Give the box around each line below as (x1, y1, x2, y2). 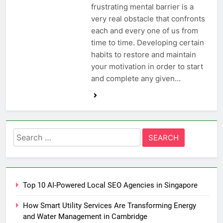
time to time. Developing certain (91, 38, 204, 48)
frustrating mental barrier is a (91, 2, 194, 12)
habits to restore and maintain (91, 50, 196, 60)
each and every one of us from (91, 26, 198, 36)
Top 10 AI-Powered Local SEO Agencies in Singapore (23, 181, 198, 190)
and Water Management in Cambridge (23, 212, 147, 222)
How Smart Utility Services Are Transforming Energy (23, 201, 196, 211)
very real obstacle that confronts (91, 14, 205, 24)
